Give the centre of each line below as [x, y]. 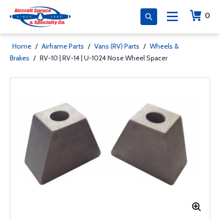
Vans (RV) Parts [117, 46]
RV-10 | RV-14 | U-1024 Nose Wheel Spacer [104, 58]
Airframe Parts [63, 46]
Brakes [20, 58]
